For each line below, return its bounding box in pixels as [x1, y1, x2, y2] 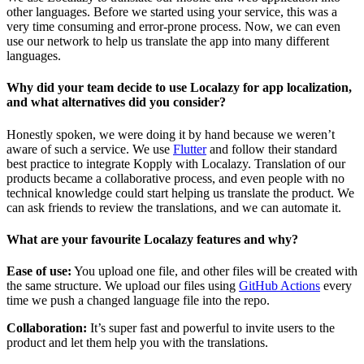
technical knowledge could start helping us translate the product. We [6, 185, 354, 200]
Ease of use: [6, 264, 71, 279]
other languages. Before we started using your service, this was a [6, 5, 337, 19]
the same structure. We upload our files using [6, 279, 239, 293]
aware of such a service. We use [6, 141, 173, 156]
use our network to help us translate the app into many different [6, 34, 329, 49]
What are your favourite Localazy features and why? [6, 232, 298, 247]
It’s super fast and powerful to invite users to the [87, 321, 335, 336]
